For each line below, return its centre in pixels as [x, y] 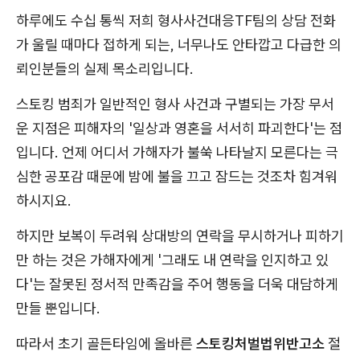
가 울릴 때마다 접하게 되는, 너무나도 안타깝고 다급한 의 [179, 45]
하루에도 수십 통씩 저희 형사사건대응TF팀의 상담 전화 [176, 21]
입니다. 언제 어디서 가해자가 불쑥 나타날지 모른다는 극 [177, 153]
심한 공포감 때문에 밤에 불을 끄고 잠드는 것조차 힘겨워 [177, 177]
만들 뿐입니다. [58, 309]
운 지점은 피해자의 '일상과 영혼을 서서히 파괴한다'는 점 [179, 129]
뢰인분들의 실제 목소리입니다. [105, 69]
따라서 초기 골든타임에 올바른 [106, 344]
